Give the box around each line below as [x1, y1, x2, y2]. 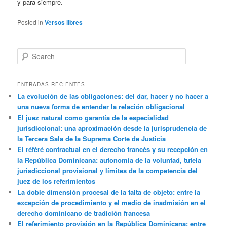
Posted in [17, 17, 44, 26]
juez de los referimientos [17, 176, 96, 186]
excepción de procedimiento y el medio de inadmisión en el [17, 198, 206, 208]
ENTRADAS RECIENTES [17, 81, 86, 88]
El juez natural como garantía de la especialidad [17, 112, 169, 123]
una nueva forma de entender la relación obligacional [17, 102, 185, 112]
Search [17, 49, 37, 58]
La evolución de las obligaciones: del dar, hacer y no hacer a [17, 91, 209, 101]
